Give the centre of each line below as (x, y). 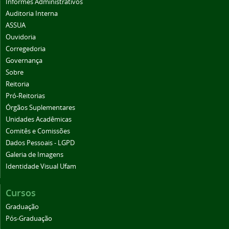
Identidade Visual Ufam (41, 167)
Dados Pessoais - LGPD (40, 143)
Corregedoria (26, 49)
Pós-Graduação (29, 219)
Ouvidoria (21, 37)
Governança (24, 61)
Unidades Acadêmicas (39, 120)
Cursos (21, 193)
